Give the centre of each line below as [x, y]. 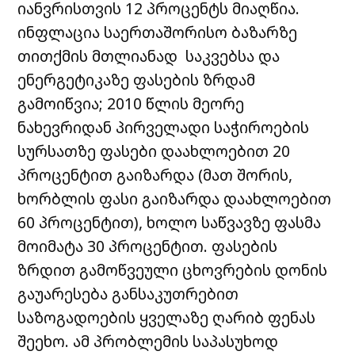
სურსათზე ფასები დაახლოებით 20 [154, 151]
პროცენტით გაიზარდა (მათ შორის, [155, 174]
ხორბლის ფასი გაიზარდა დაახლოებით [175, 198]
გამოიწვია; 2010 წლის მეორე [131, 103]
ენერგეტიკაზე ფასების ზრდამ [137, 79]
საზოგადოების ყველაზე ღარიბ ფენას [167, 317]
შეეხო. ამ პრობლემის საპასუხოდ [148, 341]
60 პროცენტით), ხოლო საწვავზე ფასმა [170, 222]
